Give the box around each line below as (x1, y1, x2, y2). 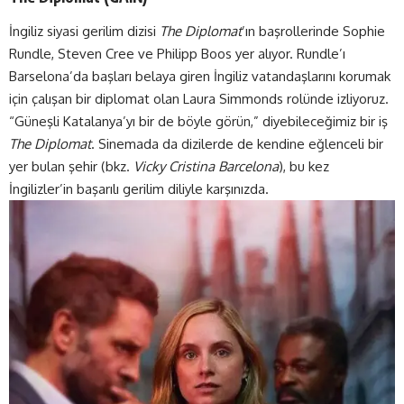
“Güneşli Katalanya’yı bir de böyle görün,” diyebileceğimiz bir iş (9, 112, 388, 130)
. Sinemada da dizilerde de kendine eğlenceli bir (91, 134, 383, 152)
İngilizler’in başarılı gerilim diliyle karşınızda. (9, 179, 272, 197)
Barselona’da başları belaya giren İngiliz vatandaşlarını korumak (9, 67, 390, 85)
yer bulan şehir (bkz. (9, 157, 133, 175)
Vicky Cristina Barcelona (133, 157, 279, 175)
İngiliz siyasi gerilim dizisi (9, 22, 160, 40)
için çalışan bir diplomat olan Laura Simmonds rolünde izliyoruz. (9, 89, 389, 107)
